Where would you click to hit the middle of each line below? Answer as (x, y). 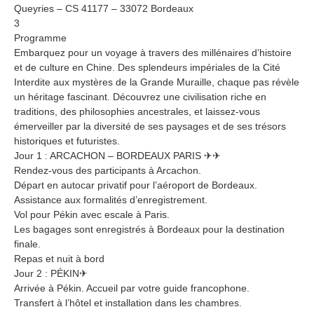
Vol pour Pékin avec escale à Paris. (92, 214)
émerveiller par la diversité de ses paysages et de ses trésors (150, 126)
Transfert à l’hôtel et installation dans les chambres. (128, 302)
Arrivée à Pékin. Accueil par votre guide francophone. (132, 288)
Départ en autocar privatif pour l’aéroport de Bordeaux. (136, 185)
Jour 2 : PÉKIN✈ (51, 273)
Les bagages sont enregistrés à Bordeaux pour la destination (149, 229)
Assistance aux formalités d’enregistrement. (111, 199)
